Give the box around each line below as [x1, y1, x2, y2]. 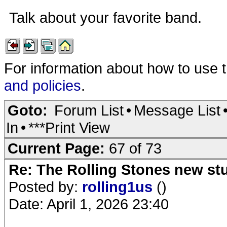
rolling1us [82, 178, 157, 195]
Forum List [54, 102, 124, 119]
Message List [134, 102, 220, 119]
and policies [4, 77, 81, 94]
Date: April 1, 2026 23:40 [9, 196, 169, 212]
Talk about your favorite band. [9, 9, 206, 26]
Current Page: [8, 140, 109, 157]
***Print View [28, 119, 110, 136]
